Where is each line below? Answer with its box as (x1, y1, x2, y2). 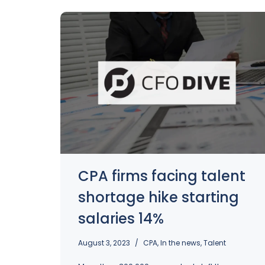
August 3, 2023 (78, 238, 130, 248)
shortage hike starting (78, 188, 239, 207)
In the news (160, 238, 201, 248)
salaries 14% (78, 209, 164, 228)
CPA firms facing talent (78, 166, 245, 186)
